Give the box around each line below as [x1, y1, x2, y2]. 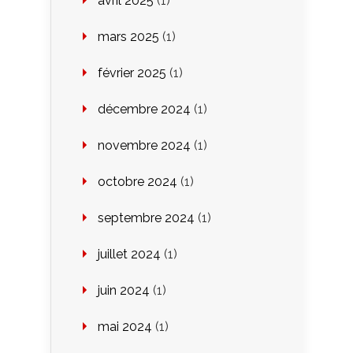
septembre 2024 [98, 210, 195, 225]
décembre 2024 [98, 101, 191, 117]
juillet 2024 [98, 246, 161, 262]
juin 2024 [98, 282, 150, 298]
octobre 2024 [98, 173, 177, 189]
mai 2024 [98, 318, 152, 334]
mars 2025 [98, 28, 159, 44]
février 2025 [98, 65, 166, 80]
